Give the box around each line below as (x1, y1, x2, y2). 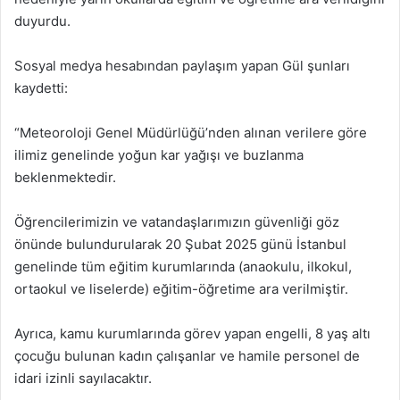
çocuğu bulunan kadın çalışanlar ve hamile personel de (14, 346, 360, 364)
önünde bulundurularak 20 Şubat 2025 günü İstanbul (14, 235, 346, 253)
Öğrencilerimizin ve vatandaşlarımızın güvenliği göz (14, 212, 339, 230)
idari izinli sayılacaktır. (14, 369, 152, 387)
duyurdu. (14, 12, 71, 29)
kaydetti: (14, 79, 68, 96)
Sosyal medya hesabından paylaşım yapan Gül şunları (14, 56, 350, 74)
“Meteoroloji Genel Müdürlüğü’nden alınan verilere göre (14, 123, 367, 141)
